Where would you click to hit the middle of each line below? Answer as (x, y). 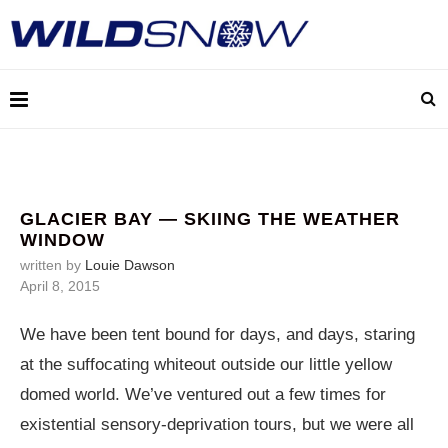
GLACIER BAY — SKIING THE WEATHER (210, 219)
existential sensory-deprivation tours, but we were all (217, 424)
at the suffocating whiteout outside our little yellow (206, 364)
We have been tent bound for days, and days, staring (217, 334)
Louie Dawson (130, 265)
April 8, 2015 (60, 286)
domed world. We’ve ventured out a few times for (203, 394)
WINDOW (62, 240)
